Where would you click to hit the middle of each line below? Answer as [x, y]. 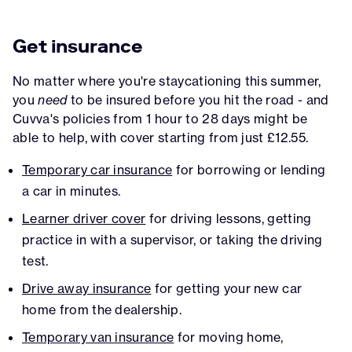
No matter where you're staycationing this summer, [167, 81]
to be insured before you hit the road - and [198, 99]
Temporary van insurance [98, 337]
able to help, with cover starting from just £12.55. [161, 137]
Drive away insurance [87, 288]
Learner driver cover [84, 218]
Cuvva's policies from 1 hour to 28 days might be [160, 118]
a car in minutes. [71, 191]
